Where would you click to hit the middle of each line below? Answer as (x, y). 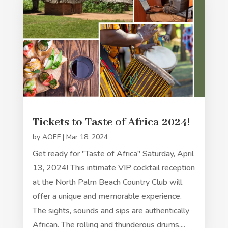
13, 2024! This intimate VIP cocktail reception (113, 168)
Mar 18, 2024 (87, 137)
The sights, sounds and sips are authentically (111, 210)
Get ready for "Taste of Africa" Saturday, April (113, 153)
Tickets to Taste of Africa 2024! (111, 122)
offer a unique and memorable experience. (107, 196)
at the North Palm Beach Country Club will (107, 182)
